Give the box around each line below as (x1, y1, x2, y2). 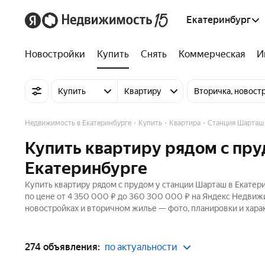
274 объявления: (25, 241, 100, 253)
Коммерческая (179, 49, 245, 60)
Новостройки (25, 49, 85, 60)
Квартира (169, 119, 201, 127)
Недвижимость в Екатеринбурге (25, 119, 131, 127)
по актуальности (105, 241, 177, 253)
